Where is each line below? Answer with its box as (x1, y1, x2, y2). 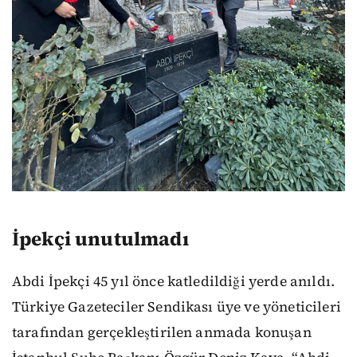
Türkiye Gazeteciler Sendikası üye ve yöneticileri (12, 296, 341, 316)
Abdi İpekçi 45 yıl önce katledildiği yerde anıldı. (12, 271, 335, 291)
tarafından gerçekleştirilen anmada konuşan (12, 322, 312, 342)
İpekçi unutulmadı (12, 226, 189, 253)
